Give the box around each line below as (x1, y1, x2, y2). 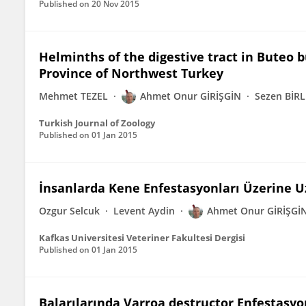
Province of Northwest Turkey (39, 65, 223, 81)
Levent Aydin (113, 204, 175, 217)
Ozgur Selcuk (39, 204, 100, 217)
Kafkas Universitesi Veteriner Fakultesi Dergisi (39, 232, 245, 244)
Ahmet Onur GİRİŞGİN (140, 89, 241, 102)
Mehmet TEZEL (39, 89, 108, 102)
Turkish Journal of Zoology (39, 117, 155, 129)
